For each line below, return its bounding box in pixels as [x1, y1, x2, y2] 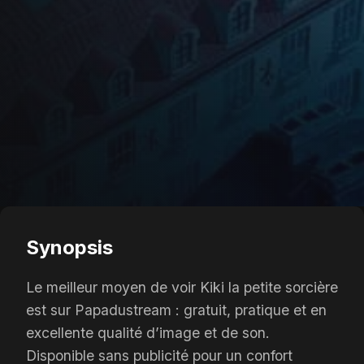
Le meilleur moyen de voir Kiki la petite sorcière [26, 279, 338, 297]
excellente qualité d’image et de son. [26, 324, 270, 342]
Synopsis [26, 236, 113, 260]
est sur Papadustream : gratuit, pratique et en [26, 301, 327, 319]
